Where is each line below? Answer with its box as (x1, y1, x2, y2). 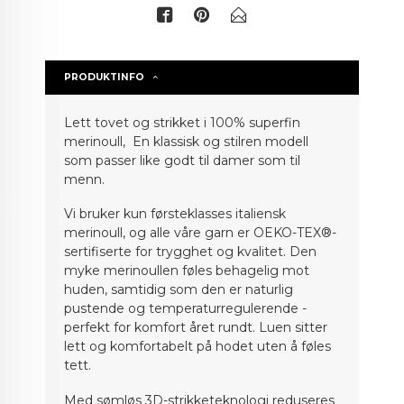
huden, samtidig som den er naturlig (64, 281, 294, 298)
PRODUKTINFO (64, 70, 145, 83)
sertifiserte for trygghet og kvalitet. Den (64, 243, 317, 261)
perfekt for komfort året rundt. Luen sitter (64, 319, 328, 336)
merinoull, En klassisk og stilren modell (64, 133, 309, 150)
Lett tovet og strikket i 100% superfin (64, 114, 301, 131)
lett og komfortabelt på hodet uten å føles (64, 338, 332, 355)
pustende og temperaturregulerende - (64, 300, 308, 317)
